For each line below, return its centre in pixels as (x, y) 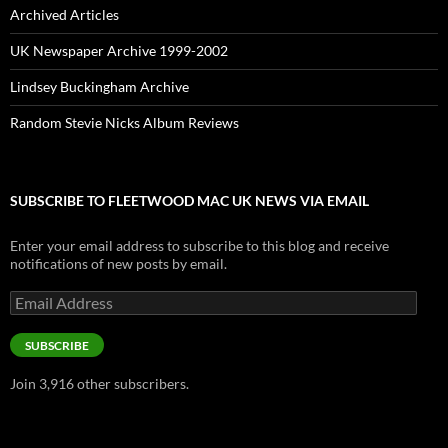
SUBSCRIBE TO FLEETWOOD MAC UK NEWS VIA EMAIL (189, 201)
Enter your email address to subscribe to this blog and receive (199, 246)
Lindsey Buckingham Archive (99, 87)
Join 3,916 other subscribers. (99, 384)
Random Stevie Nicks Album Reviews (124, 123)
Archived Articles (64, 15)
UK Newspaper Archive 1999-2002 (119, 51)
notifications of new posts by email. (118, 264)
